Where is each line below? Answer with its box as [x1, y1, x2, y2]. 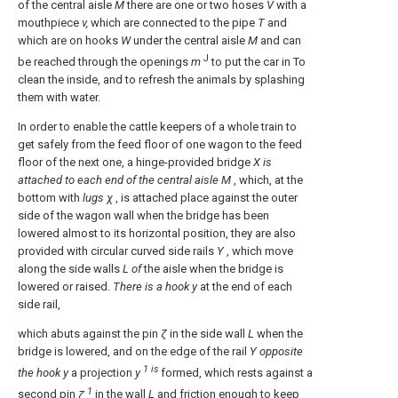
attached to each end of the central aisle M [18, 173, 231, 187]
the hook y [18, 366, 68, 380]
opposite [259, 345, 303, 359]
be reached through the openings [18, 55, 191, 69]
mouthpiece [18, 15, 82, 29]
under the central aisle [131, 33, 248, 47]
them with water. [18, 91, 100, 105]
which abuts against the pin [18, 327, 161, 341]
